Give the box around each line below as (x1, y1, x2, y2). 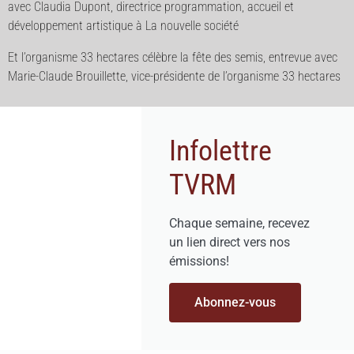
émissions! (169, 254, 230, 269)
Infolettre (169, 134, 273, 168)
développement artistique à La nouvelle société (8, 18, 239, 33)
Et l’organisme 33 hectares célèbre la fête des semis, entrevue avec (8, 50, 337, 65)
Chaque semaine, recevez (169, 216, 311, 231)
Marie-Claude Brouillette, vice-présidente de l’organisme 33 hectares (8, 69, 341, 84)
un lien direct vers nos (169, 235, 291, 250)
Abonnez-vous (194, 295, 277, 310)
